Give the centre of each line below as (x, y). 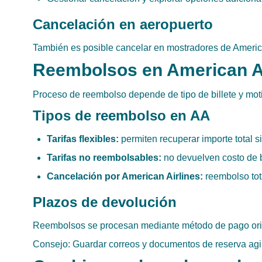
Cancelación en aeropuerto (123, 24)
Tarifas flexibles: (83, 139)
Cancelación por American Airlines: (125, 176)
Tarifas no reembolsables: (104, 158)
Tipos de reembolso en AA (121, 116)
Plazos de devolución (105, 202)
